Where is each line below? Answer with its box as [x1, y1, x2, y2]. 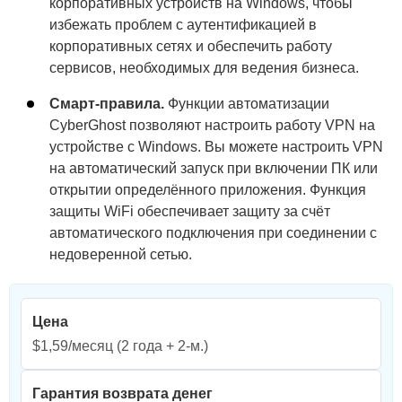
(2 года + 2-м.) [113, 337, 208, 354]
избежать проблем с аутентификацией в [49, 16, 317, 32]
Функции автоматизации [164, 95, 329, 111]
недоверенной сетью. [49, 246, 192, 262]
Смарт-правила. [49, 95, 164, 111]
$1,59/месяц [32, 337, 113, 354]
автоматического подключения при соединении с [49, 224, 377, 240]
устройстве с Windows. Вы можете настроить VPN [49, 138, 383, 154]
